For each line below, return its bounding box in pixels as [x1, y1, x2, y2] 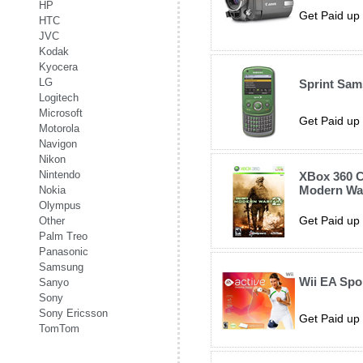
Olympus [39, 199, 81, 211]
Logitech [39, 92, 79, 104]
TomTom [39, 322, 79, 335]
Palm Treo [39, 230, 88, 242]
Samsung [39, 261, 83, 273]
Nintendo [39, 169, 80, 181]
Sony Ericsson [39, 307, 108, 319]
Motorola [39, 122, 79, 135]
